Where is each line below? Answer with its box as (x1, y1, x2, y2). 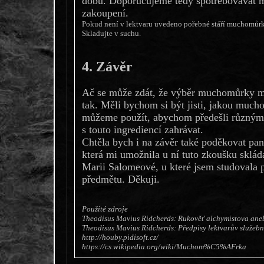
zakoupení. (81, 6, 128, 19)
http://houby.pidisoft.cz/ (81, 233, 159, 242)
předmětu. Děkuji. (81, 173, 160, 186)
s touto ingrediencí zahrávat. (81, 124, 203, 136)
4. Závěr (81, 59, 133, 75)
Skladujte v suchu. (81, 28, 141, 38)
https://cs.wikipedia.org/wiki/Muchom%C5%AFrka (81, 242, 246, 252)
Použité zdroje (81, 204, 128, 214)
